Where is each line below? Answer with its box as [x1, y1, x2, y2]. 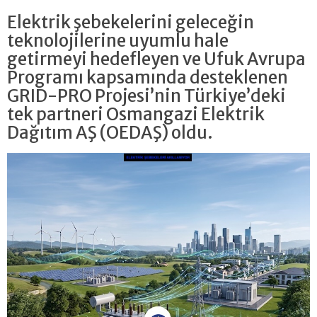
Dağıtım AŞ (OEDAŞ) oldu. [7, 121, 213, 144]
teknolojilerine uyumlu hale [7, 29, 229, 52]
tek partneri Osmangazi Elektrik [7, 103, 265, 125]
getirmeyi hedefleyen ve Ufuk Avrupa [7, 47, 306, 70]
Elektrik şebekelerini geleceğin [7, 11, 254, 33]
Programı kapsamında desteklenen [7, 66, 288, 88]
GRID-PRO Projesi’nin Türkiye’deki [7, 84, 286, 107]
